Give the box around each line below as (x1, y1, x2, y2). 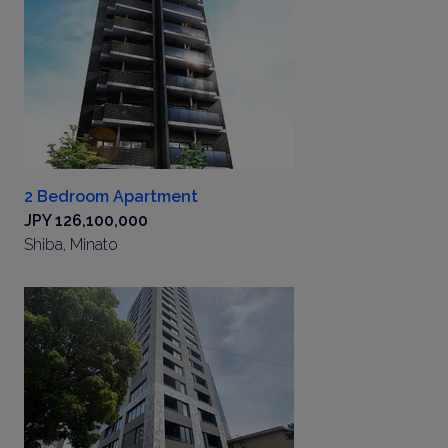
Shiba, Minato (24, 235, 118, 254)
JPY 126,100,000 (24, 211, 148, 230)
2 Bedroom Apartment (24, 187, 198, 206)
